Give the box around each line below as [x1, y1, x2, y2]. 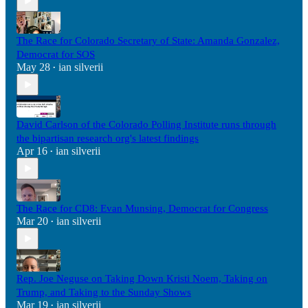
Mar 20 [16, 215, 48, 228]
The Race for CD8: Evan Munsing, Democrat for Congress [16, 203, 268, 214]
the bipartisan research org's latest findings [16, 133, 199, 144]
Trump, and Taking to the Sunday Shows [16, 287, 191, 298]
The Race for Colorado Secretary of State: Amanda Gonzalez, [16, 35, 280, 47]
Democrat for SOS [16, 49, 95, 60]
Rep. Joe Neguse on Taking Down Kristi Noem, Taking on [16, 273, 267, 285]
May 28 [16, 61, 50, 74]
